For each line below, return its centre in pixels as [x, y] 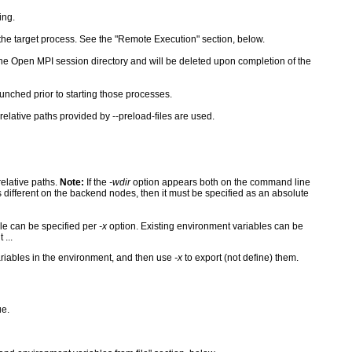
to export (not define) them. [240, 257]
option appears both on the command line [220, 182]
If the [97, 182]
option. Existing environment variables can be [205, 226]
